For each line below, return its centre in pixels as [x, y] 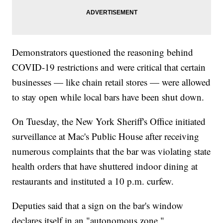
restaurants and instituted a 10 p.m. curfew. [93, 181]
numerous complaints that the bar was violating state [111, 151]
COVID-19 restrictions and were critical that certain [109, 67]
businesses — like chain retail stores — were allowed [111, 82]
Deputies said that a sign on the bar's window [98, 206]
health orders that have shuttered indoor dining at [105, 166]
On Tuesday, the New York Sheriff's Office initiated [109, 121]
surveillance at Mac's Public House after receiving [106, 136]
